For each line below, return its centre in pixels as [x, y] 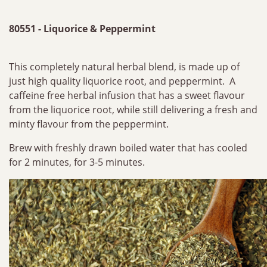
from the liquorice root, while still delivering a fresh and [133, 110]
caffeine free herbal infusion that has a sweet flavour [127, 95]
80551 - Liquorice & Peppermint [82, 29]
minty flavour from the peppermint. [89, 124]
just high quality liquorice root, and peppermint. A [122, 81]
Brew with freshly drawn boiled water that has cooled [128, 148]
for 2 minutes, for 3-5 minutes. [77, 162]
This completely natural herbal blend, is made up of [124, 67]
